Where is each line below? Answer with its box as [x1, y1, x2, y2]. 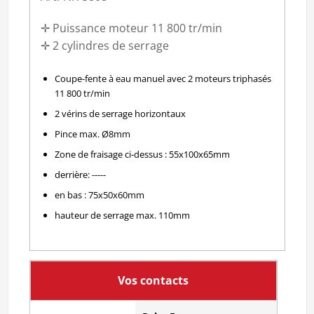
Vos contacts [118, 272, 189, 288]
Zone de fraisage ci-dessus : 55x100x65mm [54, 147, 230, 161]
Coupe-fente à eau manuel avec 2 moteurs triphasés [54, 71, 271, 85]
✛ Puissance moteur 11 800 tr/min [40, 20, 222, 36]
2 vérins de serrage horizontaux [54, 107, 186, 120]
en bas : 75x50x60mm [54, 188, 144, 201]
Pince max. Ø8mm [54, 127, 130, 140]
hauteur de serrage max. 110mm [54, 208, 190, 221]
